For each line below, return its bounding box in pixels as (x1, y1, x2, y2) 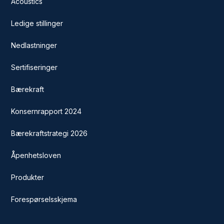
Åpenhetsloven (11, 150, 61, 159)
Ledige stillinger (11, 18, 63, 27)
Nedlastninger (11, 40, 57, 49)
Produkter (11, 172, 44, 181)
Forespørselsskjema (11, 194, 77, 203)
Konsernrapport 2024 (11, 106, 82, 115)
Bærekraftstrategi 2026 (11, 128, 88, 137)
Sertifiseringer (11, 62, 58, 71)
